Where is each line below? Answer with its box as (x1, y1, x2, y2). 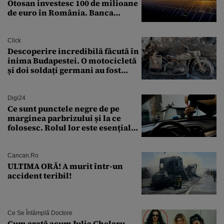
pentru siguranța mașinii (7, 131, 106, 142)
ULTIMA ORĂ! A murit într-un (7, 160, 123, 171)
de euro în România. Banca (7, 6, 113, 18)
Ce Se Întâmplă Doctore (7, 209, 72, 216)
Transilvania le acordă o (7, 16, 103, 27)
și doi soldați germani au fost (7, 64, 121, 75)
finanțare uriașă (7, 25, 71, 37)
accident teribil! (7, 169, 71, 181)
